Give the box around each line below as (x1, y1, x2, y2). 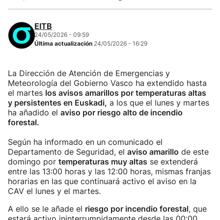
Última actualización (34, 40, 94, 47)
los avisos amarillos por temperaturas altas (45, 88, 206, 98)
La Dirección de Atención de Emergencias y (8, 68, 170, 78)
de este (179, 147, 209, 157)
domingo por (8, 157, 58, 166)
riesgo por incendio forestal (85, 204, 189, 214)
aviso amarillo (127, 147, 179, 157)
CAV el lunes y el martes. (8, 186, 101, 196)
